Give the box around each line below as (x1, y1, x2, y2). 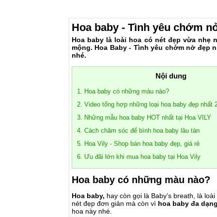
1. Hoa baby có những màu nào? (77, 88, 169, 95)
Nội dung (155, 72, 186, 80)
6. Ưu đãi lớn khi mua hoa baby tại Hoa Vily (77, 153, 201, 160)
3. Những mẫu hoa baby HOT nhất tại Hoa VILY (77, 114, 211, 121)
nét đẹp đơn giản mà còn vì (72, 200, 158, 207)
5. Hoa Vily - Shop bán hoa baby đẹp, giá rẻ (77, 140, 200, 147)
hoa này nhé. (72, 207, 112, 215)
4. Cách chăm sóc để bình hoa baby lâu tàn (77, 127, 200, 134)
